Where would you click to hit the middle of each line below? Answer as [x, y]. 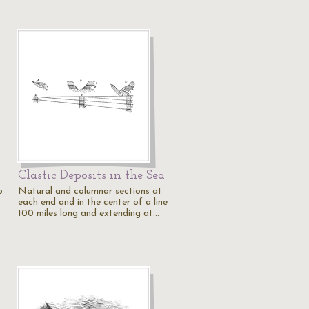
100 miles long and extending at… [89, 213]
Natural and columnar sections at [90, 191]
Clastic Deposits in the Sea [91, 176]
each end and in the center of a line [93, 202]
